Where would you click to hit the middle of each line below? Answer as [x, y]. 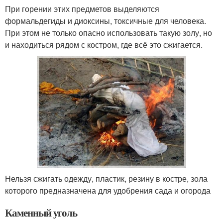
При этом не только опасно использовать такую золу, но [109, 32]
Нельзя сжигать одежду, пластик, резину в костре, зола [106, 178]
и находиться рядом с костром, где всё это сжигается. [104, 44]
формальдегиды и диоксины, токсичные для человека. [106, 20]
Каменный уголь [41, 212]
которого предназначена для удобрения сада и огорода [108, 190]
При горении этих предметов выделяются [82, 8]
